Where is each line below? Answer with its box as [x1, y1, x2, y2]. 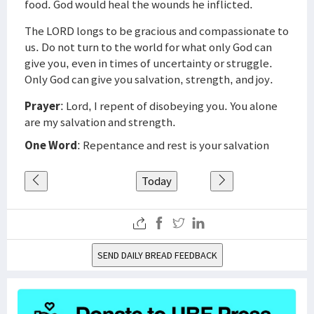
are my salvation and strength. [25, 114, 176, 130]
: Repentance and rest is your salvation [77, 137, 269, 153]
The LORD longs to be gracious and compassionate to [25, 23, 289, 39]
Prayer [25, 98, 60, 114]
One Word [25, 137, 77, 153]
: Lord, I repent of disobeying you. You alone [60, 98, 278, 114]
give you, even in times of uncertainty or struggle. [25, 55, 273, 71]
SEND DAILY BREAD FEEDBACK [97, 249, 217, 261]
